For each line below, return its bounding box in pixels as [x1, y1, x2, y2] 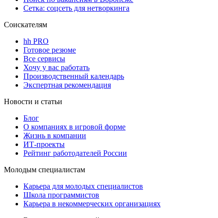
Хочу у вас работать [23, 63, 90, 72]
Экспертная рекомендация [23, 80, 111, 89]
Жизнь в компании [23, 131, 86, 140]
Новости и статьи [4, 97, 62, 106]
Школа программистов [23, 190, 99, 199]
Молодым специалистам [4, 165, 85, 174]
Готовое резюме [23, 45, 76, 54]
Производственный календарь [23, 72, 124, 80]
